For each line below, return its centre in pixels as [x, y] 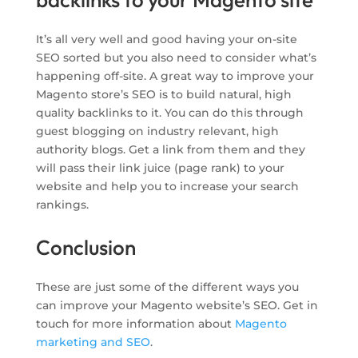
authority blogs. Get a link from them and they [170, 150]
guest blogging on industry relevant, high [157, 131]
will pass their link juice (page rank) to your [160, 168]
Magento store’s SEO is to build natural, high [163, 95]
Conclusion [86, 248]
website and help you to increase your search [167, 187]
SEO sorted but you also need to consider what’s [176, 58]
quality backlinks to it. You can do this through [169, 113]
